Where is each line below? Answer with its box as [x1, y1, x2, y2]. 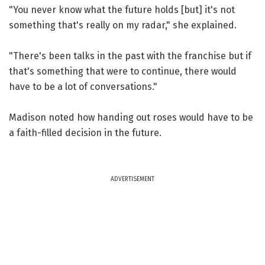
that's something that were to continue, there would [9, 65, 237, 77]
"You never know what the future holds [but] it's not [9, 4, 235, 15]
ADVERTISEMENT [111, 175, 154, 183]
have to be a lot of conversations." [9, 80, 157, 92]
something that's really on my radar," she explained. [9, 19, 237, 31]
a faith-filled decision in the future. [9, 127, 161, 138]
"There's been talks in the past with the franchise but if [9, 50, 251, 62]
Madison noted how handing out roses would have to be [9, 111, 253, 123]
